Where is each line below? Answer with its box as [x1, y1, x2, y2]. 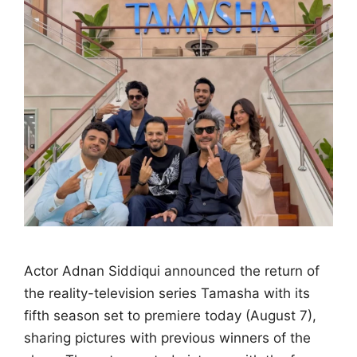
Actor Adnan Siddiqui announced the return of [24, 263, 320, 279]
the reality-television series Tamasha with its [24, 285, 310, 301]
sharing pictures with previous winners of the [24, 330, 311, 346]
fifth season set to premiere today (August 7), [24, 308, 316, 324]
